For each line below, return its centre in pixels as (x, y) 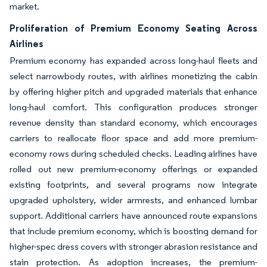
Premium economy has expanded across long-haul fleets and (133, 60)
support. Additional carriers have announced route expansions (133, 215)
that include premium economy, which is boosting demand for (133, 231)
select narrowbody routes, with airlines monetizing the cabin (133, 76)
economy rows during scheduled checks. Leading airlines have (133, 153)
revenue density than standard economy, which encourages (133, 122)
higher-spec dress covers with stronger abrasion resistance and (133, 246)
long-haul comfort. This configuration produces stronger (133, 107)
